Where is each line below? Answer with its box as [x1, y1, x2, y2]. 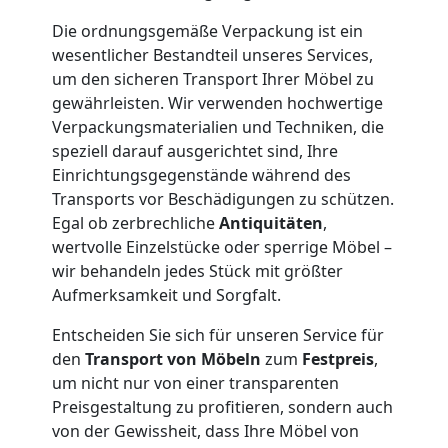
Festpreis [302, 347, 374, 370]
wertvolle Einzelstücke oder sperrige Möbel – [52, 235, 392, 258]
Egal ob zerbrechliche [52, 211, 219, 234]
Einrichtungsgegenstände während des [52, 163, 351, 186]
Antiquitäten [219, 211, 323, 234]
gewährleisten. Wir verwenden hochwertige [52, 91, 383, 114]
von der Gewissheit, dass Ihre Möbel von [52, 419, 359, 442]
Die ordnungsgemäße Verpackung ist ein [52, 19, 363, 42]
